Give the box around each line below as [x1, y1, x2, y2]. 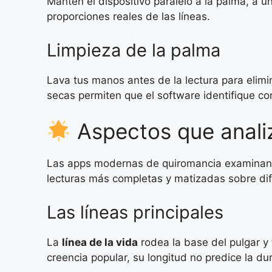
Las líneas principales [47, 201, 223, 223]
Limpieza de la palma [47, 39, 220, 61]
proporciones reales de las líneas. [47, 10, 210, 23]
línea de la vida [62, 236, 138, 248]
